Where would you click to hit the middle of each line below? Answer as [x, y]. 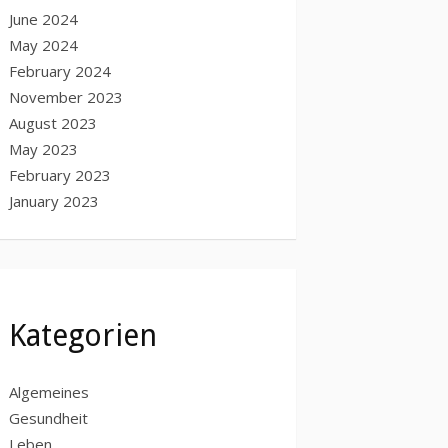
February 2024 [60, 70]
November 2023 [66, 96]
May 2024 [43, 44]
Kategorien [83, 336]
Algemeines [49, 392]
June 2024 [43, 18]
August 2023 [53, 122]
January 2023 [54, 200]
